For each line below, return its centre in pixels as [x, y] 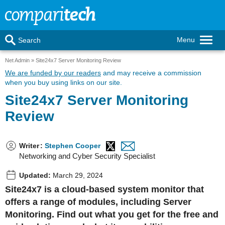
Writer [29, 146]
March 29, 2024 [77, 175]
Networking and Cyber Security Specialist [87, 156]
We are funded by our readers [53, 73]
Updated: [35, 175]
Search [29, 40]
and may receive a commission [151, 73]
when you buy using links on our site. [64, 82]
